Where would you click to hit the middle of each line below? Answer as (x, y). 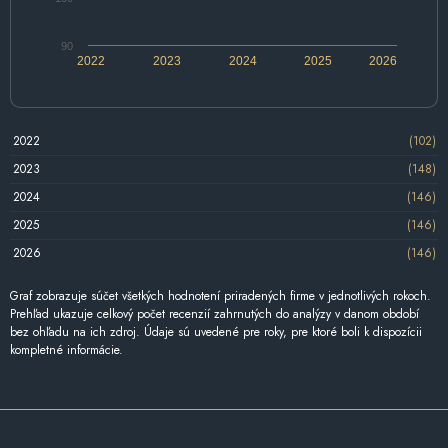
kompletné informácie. (66, 349)
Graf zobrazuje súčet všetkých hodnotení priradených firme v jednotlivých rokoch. (220, 295)
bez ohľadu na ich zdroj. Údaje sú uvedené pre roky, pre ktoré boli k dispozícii (216, 331)
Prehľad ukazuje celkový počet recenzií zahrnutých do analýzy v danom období (214, 313)
